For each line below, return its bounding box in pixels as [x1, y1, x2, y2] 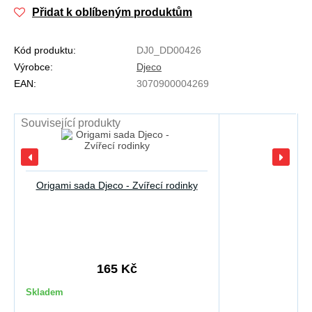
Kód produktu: [14, 45, 76, 56]
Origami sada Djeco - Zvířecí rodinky [36, 180, 198, 192]
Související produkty [21, 117, 120, 130]
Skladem [26, 287, 63, 298]
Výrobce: [14, 61, 53, 73]
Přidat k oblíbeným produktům [32, 6, 192, 19]
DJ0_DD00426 [136, 45, 201, 56]
